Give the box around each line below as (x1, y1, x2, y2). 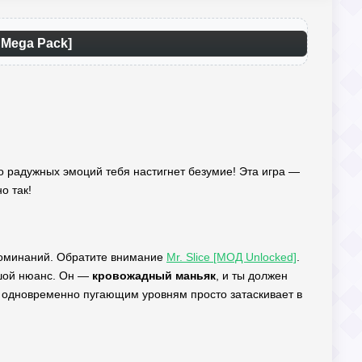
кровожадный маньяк (92, 269, 216, 282)
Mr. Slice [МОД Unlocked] (166, 250, 297, 263)
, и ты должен (216, 269, 288, 282)
